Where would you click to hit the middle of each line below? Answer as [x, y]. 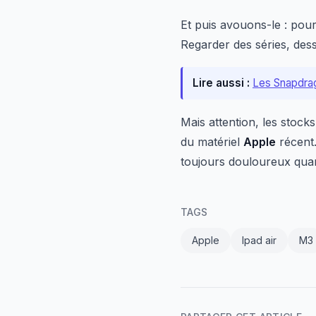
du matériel [212, 142]
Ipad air [259, 240]
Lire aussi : [221, 83]
